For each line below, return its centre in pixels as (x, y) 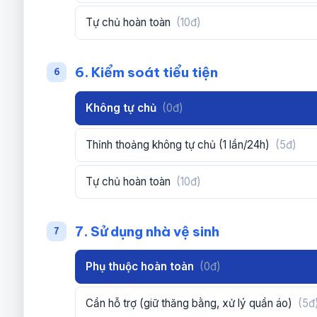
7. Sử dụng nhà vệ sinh (148, 231)
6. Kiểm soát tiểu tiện (147, 72)
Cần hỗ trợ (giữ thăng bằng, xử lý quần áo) (191, 304)
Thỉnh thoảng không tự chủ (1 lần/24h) (179, 144)
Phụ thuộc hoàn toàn (142, 267)
